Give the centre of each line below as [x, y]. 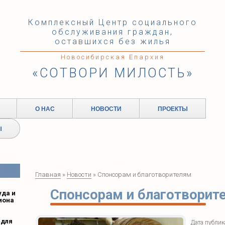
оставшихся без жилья [113, 41]
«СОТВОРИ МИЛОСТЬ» [113, 73]
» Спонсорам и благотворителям [141, 175]
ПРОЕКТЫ [173, 108]
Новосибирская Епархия [113, 57]
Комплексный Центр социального [113, 22]
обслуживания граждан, [113, 32]
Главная [48, 175]
